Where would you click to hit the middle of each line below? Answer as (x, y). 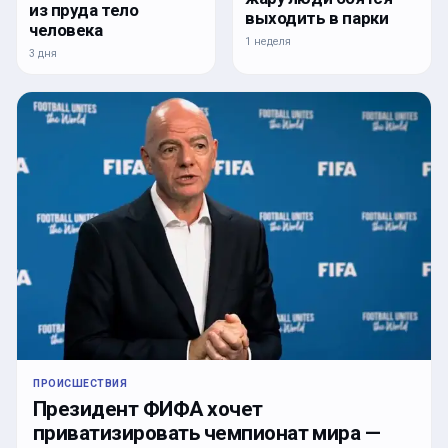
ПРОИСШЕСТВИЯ (80, 384)
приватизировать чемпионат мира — (207, 433)
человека (66, 30)
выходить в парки (317, 17)
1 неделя (268, 41)
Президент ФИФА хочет (148, 409)
